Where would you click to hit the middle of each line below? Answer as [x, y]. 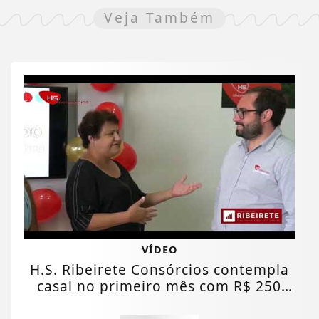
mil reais [159, 303]
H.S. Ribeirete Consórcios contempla [159, 270]
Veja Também [159, 18]
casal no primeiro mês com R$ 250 [159, 286]
